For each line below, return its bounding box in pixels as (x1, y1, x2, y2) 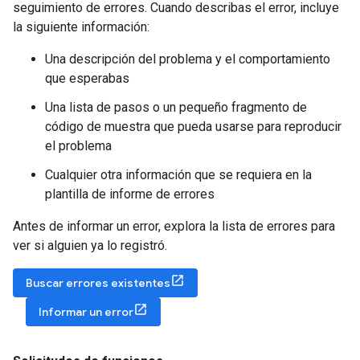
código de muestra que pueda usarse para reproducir (45, 118, 342, 134)
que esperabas (45, 70, 129, 86)
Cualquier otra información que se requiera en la (45, 166, 312, 182)
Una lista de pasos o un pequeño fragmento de (45, 99, 307, 115)
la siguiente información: (13, 18, 149, 35)
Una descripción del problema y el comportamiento (45, 51, 330, 67)
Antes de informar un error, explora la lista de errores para (13, 218, 335, 234)
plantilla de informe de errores (45, 186, 215, 202)
